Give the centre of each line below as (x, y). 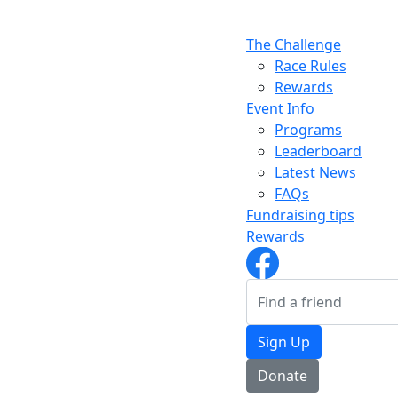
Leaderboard (318, 151)
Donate (283, 376)
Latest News (315, 173)
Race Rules (310, 66)
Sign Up (284, 342)
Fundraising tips (300, 215)
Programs (308, 130)
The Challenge (294, 45)
